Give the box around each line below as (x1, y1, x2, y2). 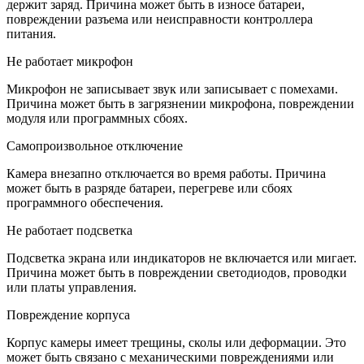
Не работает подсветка (6, 223, 132, 237)
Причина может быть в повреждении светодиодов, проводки (6, 265, 347, 279)
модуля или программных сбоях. (6, 110, 188, 125)
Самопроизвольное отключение (6, 138, 183, 153)
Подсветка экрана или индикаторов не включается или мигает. (6, 250, 357, 265)
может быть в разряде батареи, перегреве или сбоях (6, 180, 292, 195)
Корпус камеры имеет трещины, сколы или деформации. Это (6, 335, 346, 349)
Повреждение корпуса (6, 307, 130, 322)
